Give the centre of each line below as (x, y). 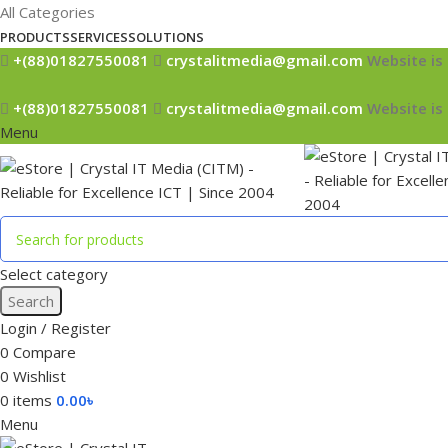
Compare (44, 352)
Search (31, 301)
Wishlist (39, 376)
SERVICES (99, 37)
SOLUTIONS (166, 37)
